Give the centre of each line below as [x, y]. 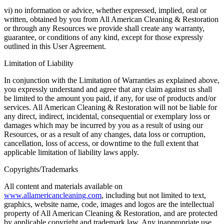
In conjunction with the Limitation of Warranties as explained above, [112, 80]
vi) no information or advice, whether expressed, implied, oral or [105, 10]
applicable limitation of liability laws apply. [71, 152]
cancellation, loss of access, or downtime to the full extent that [101, 143]
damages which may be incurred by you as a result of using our [103, 125]
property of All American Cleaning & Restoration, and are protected [111, 213]
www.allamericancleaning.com [53, 195]
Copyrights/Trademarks [41, 169]
